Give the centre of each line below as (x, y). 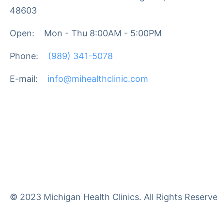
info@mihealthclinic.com (98, 78)
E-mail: (24, 78)
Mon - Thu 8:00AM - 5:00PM (103, 33)
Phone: (24, 56)
